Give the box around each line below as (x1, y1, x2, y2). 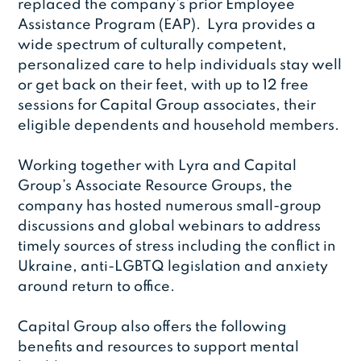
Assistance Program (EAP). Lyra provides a (18, 18, 317, 33)
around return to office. (18, 280, 176, 295)
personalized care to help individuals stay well (18, 58, 342, 73)
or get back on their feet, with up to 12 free (18, 78, 309, 93)
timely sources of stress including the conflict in (18, 239, 337, 255)
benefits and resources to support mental (18, 340, 300, 355)
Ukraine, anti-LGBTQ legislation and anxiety (18, 259, 329, 275)
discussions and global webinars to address (18, 219, 322, 234)
